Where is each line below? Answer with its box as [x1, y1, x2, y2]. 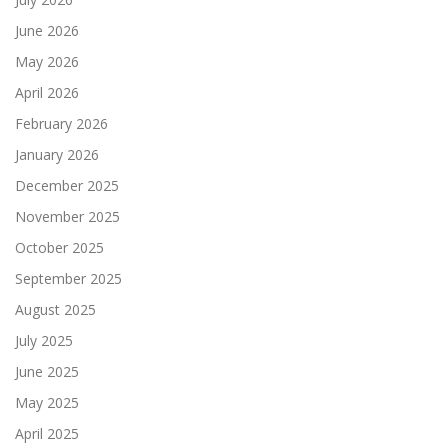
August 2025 [15, 300, 96, 320]
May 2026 [15, 52, 79, 72]
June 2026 [15, 21, 79, 41]
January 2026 [15, 145, 99, 165]
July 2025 [15, 331, 73, 351]
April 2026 [15, 83, 79, 103]
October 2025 [15, 238, 104, 258]
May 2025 [15, 393, 79, 413]
